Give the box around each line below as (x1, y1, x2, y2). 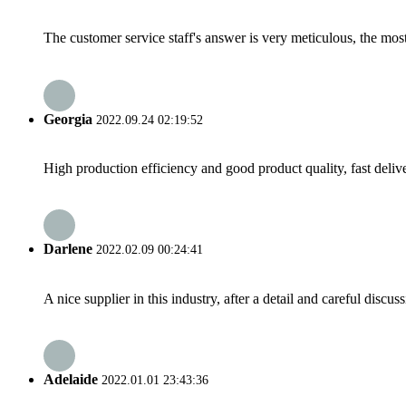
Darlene (43, 241, 92, 257)
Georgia (43, 111, 92, 127)
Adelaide (43, 371, 98, 387)
